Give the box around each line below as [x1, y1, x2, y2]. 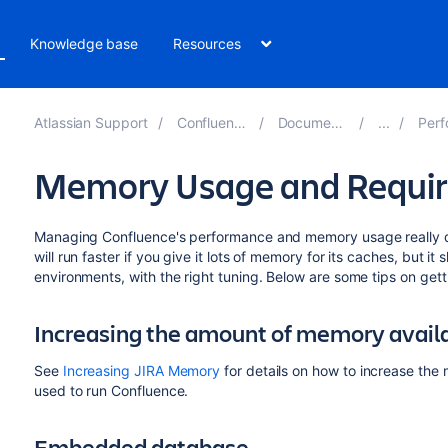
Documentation [277, 114, 332, 131]
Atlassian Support [33, 114, 148, 131]
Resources [173, 35, 241, 52]
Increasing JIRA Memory [62, 362, 221, 379]
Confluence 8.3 [176, 114, 235, 131]
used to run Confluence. [33, 382, 189, 399]
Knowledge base [30, 35, 139, 52]
